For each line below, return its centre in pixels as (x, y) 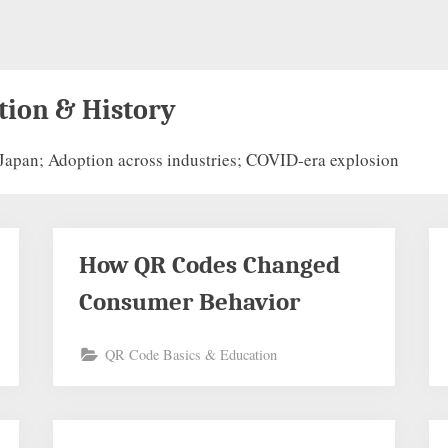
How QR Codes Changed (209, 264)
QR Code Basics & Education (190, 355)
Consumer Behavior (189, 301)
